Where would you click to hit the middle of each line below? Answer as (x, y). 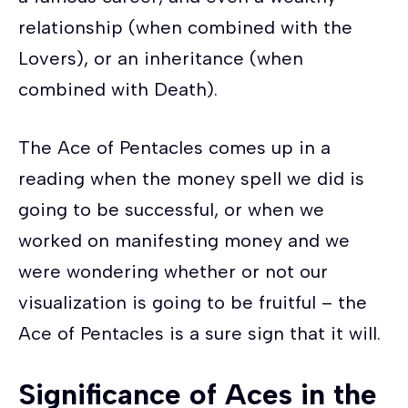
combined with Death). (118, 89)
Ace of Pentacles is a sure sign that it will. (202, 333)
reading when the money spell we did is (191, 178)
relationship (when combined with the (185, 27)
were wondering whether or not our (173, 271)
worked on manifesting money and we (184, 240)
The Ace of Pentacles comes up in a (174, 147)
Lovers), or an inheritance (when (161, 58)
